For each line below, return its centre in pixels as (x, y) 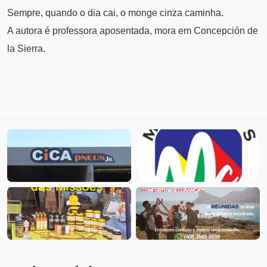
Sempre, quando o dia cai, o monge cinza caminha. (115, 13)
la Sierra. (26, 49)
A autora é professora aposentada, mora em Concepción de (133, 31)
